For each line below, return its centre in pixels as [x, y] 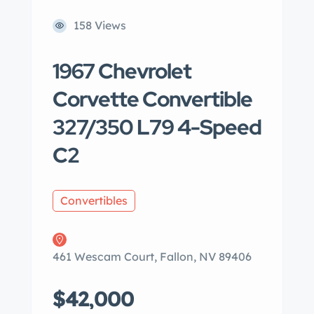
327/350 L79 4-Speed [157, 127]
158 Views [100, 25]
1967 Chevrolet [122, 71]
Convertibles [94, 200]
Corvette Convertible [152, 99]
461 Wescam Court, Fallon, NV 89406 [152, 257]
